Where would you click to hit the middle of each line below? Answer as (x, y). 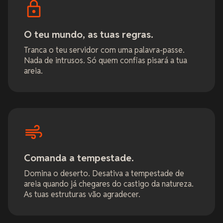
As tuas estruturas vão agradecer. (82, 194)
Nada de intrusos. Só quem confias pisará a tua (106, 60)
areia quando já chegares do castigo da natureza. (109, 184)
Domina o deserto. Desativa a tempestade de (104, 173)
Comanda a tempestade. (79, 158)
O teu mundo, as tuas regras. (89, 34)
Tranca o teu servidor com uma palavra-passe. (104, 50)
